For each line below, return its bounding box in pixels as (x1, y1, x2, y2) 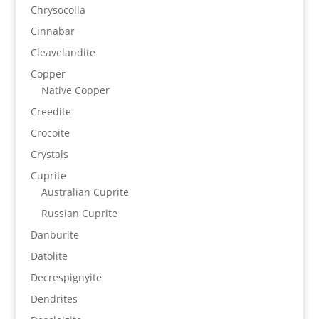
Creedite (30, 104, 71, 118)
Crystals (30, 147, 68, 161)
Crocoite (30, 125, 70, 140)
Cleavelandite (30, 45, 95, 59)
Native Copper (41, 83, 110, 97)
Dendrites (30, 291, 78, 305)
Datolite (30, 249, 68, 263)
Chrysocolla (30, 2, 85, 16)
